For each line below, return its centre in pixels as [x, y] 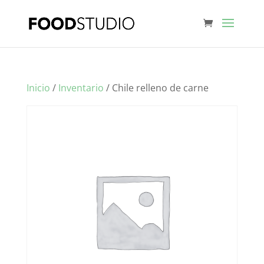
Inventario [81, 88]
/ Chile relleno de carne [156, 88]
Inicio [38, 88]
